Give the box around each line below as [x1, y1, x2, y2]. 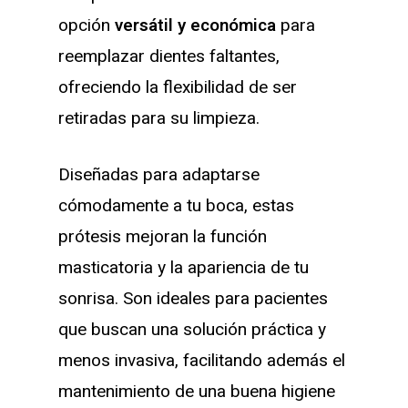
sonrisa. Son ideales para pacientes [58, 286, 328, 312]
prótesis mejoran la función [58, 224, 267, 250]
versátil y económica [115, 12, 276, 38]
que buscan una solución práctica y [58, 317, 326, 343]
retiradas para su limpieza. [58, 105, 260, 131]
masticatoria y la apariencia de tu [58, 255, 309, 281]
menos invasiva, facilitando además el [58, 348, 345, 374]
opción [58, 12, 115, 38]
